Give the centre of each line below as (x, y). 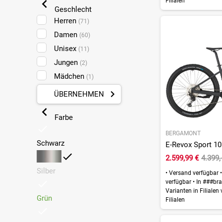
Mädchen (70, 76)
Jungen (67, 62)
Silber (46, 171)
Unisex (66, 48)
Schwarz (50, 143)
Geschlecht (72, 9)
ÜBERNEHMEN (79, 94)
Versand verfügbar (194, 173)
